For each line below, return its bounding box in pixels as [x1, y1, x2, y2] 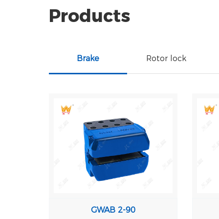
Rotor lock [146, 54, 186, 63]
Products [49, 5, 130, 26]
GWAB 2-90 [91, 205, 136, 215]
